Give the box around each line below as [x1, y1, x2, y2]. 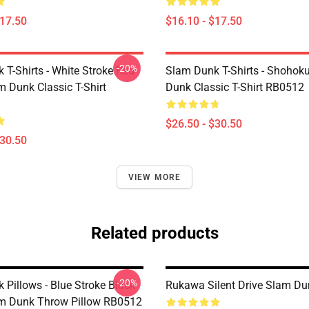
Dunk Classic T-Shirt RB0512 [166, 81, 304, 94]
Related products [90, 223, 219, 243]
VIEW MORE [128, 172, 181, 182]
